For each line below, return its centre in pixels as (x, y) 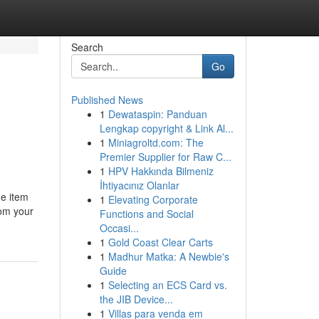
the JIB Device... (136, 299)
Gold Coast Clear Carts (160, 242)
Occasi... (119, 228)
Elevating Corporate (153, 199)
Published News (107, 100)
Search (87, 47)
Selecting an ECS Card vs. (167, 285)
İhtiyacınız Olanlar (139, 185)
